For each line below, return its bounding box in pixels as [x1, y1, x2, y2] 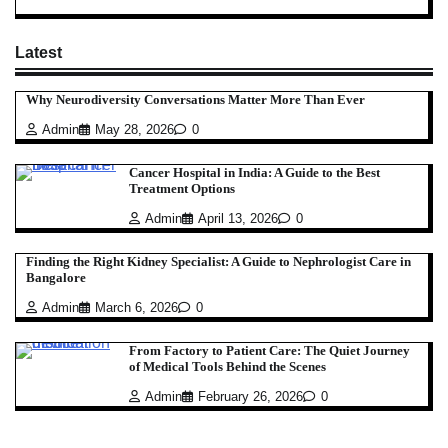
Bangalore [26, 269, 86, 285]
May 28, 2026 [95, 123, 174, 137]
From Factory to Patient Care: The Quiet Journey [129, 342, 410, 358]
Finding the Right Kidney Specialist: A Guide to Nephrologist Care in [26, 253, 411, 269]
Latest [15, 43, 62, 62]
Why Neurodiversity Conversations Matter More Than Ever [26, 92, 365, 108]
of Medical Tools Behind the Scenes [129, 358, 326, 374]
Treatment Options [129, 181, 235, 196]
